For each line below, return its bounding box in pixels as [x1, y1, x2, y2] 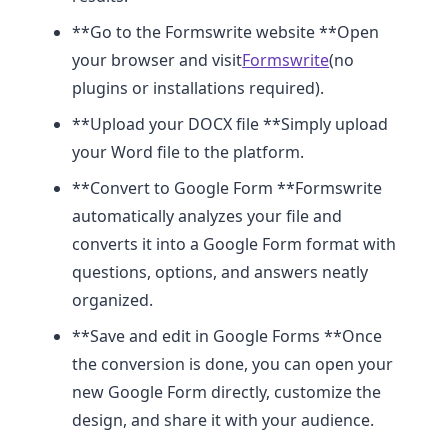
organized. [72, 289, 153, 312]
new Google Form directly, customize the [72, 381, 381, 404]
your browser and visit [72, 49, 242, 72]
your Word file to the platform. [72, 141, 304, 164]
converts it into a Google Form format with [72, 233, 396, 256]
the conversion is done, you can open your [72, 353, 393, 376]
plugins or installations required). [72, 77, 324, 100]
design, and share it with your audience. [72, 409, 374, 432]
